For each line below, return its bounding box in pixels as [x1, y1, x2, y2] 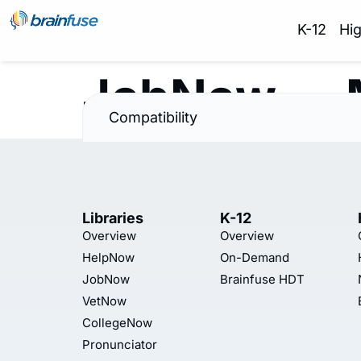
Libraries [82, 210, 143, 226]
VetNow [82, 293, 127, 309]
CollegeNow [82, 315, 152, 330]
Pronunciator [82, 337, 157, 352]
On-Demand [220, 250, 289, 265]
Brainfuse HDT [220, 272, 305, 287]
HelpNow [82, 250, 135, 265]
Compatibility [109, 109, 197, 126]
